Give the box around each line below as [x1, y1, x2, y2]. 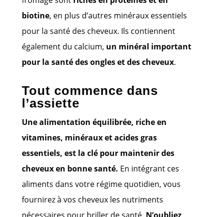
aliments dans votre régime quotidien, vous [21, 178, 181, 189]
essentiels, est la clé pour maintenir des [21, 147, 174, 158]
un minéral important [106, 41, 191, 52]
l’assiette [21, 95, 79, 110]
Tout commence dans [21, 83, 158, 98]
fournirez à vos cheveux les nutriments [21, 194, 163, 205]
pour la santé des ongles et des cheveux [21, 56, 174, 67]
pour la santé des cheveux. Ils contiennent [21, 25, 175, 36]
